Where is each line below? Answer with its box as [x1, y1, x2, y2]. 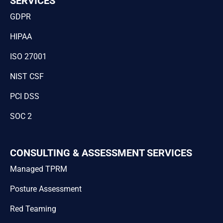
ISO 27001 [10, 52, 47, 62]
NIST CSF [10, 72, 44, 82]
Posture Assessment [10, 184, 82, 194]
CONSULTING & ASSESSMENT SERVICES [10, 147, 192, 159]
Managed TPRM [10, 164, 67, 174]
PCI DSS [10, 92, 39, 102]
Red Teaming [10, 204, 56, 214]
